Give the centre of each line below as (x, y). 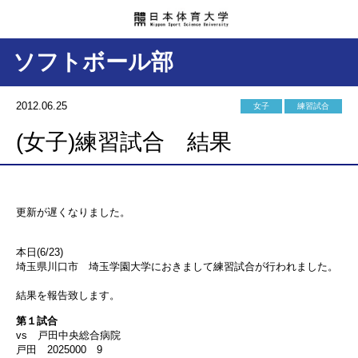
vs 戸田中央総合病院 (68, 335)
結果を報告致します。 (68, 295)
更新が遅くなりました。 (73, 212)
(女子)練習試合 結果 (124, 142)
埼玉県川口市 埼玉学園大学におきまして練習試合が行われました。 (177, 267)
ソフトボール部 (93, 62)
